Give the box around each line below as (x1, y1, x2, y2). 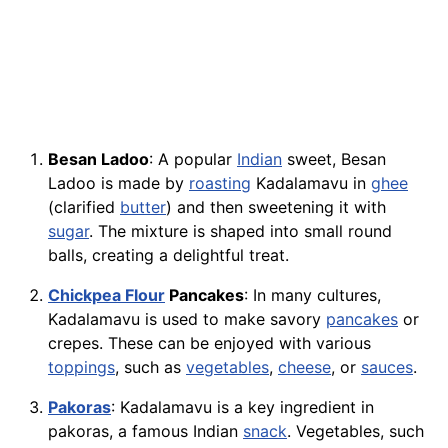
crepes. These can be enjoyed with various (48, 333, 371, 354)
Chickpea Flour (48, 285, 165, 306)
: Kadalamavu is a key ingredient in (111, 397, 374, 418)
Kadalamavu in (251, 173, 371, 194)
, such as (115, 357, 186, 378)
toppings (48, 357, 115, 378)
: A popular (149, 149, 237, 170)
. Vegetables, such (287, 421, 424, 442)
